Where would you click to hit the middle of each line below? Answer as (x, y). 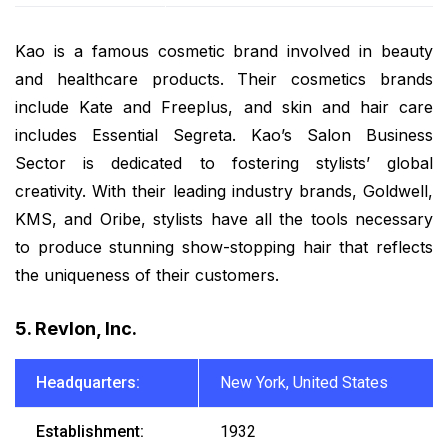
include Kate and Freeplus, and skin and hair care (224, 106)
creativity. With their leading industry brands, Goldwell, (224, 190)
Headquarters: (87, 382)
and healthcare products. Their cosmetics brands (224, 78)
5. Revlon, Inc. (76, 328)
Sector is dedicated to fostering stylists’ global (224, 162)
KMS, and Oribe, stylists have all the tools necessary (224, 218)
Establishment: (89, 431)
